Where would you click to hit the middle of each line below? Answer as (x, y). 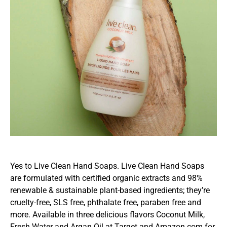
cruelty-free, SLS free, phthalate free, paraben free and (106, 203)
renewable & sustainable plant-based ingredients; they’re (110, 191)
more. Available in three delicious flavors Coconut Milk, (107, 215)
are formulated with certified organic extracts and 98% (106, 178)
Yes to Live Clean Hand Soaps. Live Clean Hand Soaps (107, 166)
